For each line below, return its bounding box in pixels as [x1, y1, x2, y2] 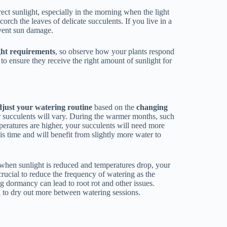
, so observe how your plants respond [55, 47, 175, 56]
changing [136, 103, 168, 112]
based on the [92, 103, 137, 112]
